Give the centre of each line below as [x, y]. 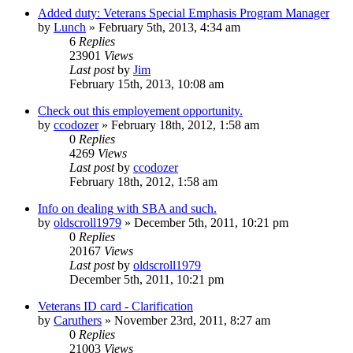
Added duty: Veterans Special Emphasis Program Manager [184, 13]
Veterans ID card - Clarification [115, 306]
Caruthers [78, 320]
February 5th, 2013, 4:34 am [169, 27]
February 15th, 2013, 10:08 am [147, 84]
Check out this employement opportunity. [140, 110]
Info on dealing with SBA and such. [127, 208]
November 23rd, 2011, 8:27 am [192, 320]
